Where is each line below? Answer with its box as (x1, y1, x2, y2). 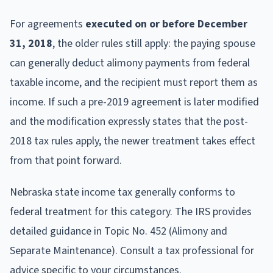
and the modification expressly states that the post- (10, 113, 248, 129)
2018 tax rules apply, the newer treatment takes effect (10, 133, 255, 149)
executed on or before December (85, 16, 247, 32)
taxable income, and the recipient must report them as (10, 74, 258, 90)
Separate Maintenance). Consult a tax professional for (10, 243, 254, 258)
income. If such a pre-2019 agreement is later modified (10, 94, 259, 110)
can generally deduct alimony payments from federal (10, 55, 250, 71)
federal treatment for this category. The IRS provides (10, 204, 252, 219)
